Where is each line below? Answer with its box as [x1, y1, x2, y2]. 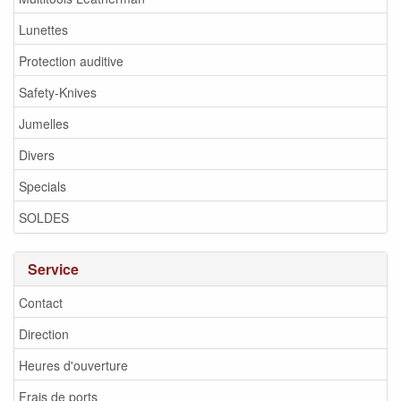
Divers [19, 145, 55, 164]
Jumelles [19, 114, 69, 132]
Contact [19, 293, 63, 311]
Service [28, 259, 79, 279]
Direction [19, 324, 69, 343]
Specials [19, 176, 66, 195]
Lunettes [19, 20, 68, 38]
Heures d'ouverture [19, 355, 128, 374]
